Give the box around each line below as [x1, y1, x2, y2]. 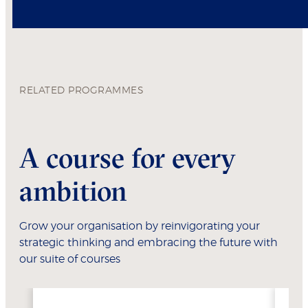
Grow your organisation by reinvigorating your [19, 220, 260, 232]
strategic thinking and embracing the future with [19, 236, 278, 248]
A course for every [19, 140, 236, 175]
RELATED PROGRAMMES [19, 85, 144, 96]
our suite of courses [19, 253, 120, 265]
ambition [19, 173, 127, 208]
